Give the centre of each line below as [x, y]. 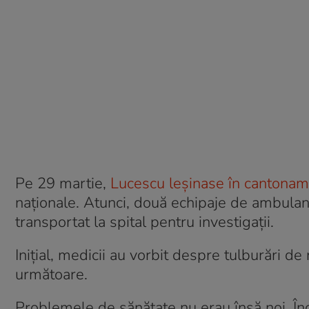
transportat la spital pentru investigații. [144, 222]
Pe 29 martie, [63, 183]
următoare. [51, 275]
